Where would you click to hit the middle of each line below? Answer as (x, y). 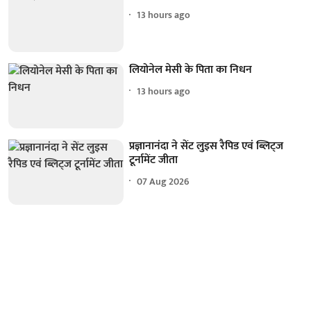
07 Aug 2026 (163, 181)
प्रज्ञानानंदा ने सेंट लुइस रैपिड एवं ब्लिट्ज (207, 146)
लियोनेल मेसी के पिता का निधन (191, 70)
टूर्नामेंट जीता (154, 160)
